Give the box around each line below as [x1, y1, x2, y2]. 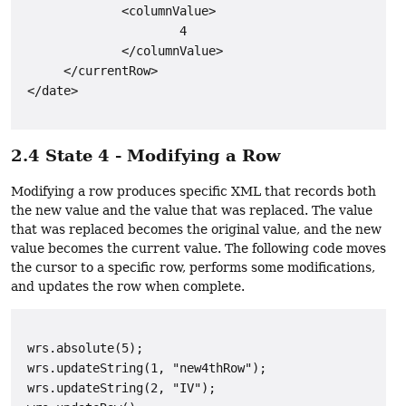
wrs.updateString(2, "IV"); [20, 380, 216, 395]
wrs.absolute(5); [20, 340, 143, 355]
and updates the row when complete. [11, 278, 245, 294]
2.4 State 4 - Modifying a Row [11, 146, 281, 166]
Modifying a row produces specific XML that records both [11, 183, 376, 198]
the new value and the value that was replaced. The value [11, 202, 372, 217]
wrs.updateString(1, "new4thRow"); [20, 360, 266, 375]
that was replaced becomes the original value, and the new [11, 221, 382, 237]
